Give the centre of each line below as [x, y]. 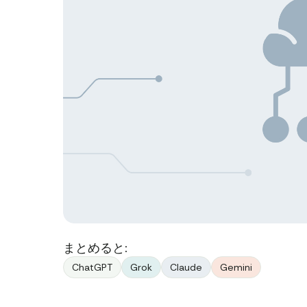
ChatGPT [92, 267]
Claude [186, 267]
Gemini [236, 267]
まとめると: [95, 248]
